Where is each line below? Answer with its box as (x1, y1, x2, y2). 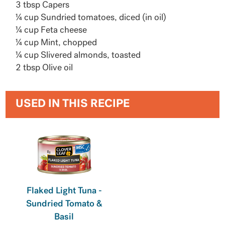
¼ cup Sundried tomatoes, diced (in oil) (16, 14, 167, 23)
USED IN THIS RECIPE (16, 98, 130, 110)
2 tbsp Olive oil (16, 64, 73, 73)
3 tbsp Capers (16, 1, 70, 10)
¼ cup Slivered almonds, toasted (16, 51, 141, 60)
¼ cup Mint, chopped (16, 39, 97, 48)
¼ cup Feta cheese (16, 26, 87, 35)
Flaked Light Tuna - (26, 187, 102, 196)
